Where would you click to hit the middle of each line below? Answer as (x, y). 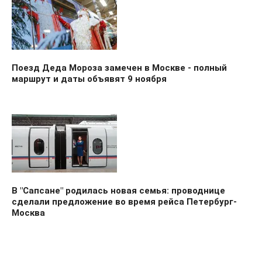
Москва (28, 213)
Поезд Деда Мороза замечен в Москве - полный (119, 68)
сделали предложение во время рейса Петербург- (124, 201)
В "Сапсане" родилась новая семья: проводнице (118, 190)
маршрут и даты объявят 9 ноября (89, 79)
